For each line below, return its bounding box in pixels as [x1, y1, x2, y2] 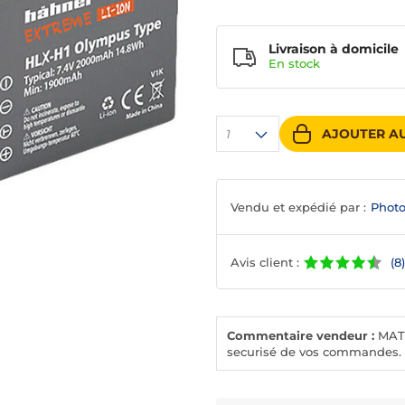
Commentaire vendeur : [227, 328, 374, 344]
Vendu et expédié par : [231, 200, 366, 215]
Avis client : [231, 254, 299, 269]
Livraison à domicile [268, 41, 399, 58]
